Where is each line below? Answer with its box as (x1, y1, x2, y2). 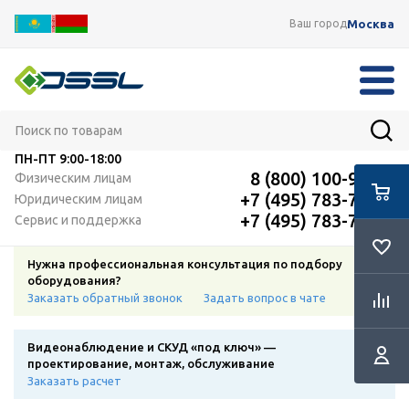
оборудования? (27, 274, 121, 287)
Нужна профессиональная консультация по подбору (27, 257, 342, 270)
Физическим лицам (15, 171, 131, 185)
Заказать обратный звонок (27, 291, 183, 304)
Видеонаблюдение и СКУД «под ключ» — (27, 341, 276, 353)
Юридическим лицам (15, 192, 142, 206)
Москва (347, 16, 394, 30)
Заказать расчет (27, 374, 121, 387)
